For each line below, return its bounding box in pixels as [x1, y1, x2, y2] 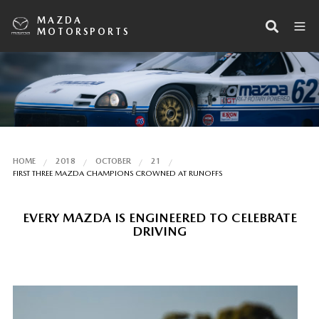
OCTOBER [95, 156, 131, 166]
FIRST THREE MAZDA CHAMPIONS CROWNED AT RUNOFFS [12, 168, 222, 178]
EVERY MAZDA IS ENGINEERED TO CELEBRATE [22, 209, 297, 225]
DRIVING [132, 223, 187, 239]
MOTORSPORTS [37, 26, 130, 37]
